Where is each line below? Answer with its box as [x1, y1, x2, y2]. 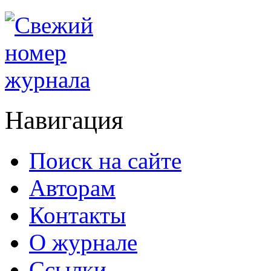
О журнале [29, 229, 137, 255]
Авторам [29, 174, 116, 201]
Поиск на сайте [29, 147, 181, 174]
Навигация [5, 105, 123, 134]
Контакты [29, 201, 126, 228]
